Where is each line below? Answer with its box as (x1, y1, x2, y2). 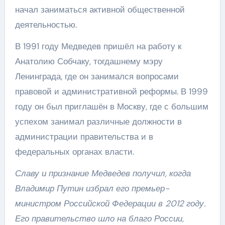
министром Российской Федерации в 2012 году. (15, 198, 205, 209)
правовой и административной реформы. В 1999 (15, 86, 208, 97)
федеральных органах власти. (15, 146, 134, 157)
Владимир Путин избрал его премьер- (15, 183, 169, 194)
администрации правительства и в (15, 131, 153, 142)
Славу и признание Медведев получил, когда (15, 168, 191, 179)
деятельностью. (15, 19, 77, 30)
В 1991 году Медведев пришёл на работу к (15, 41, 181, 52)
